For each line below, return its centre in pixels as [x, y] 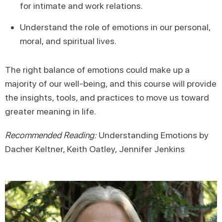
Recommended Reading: [51, 135]
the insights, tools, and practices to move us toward [107, 97]
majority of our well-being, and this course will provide [111, 83]
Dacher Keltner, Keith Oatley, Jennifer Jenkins [95, 149]
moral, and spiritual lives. [68, 41]
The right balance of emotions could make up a [97, 70]
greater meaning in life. [51, 111]
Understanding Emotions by [153, 135]
